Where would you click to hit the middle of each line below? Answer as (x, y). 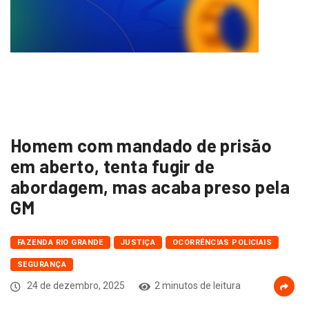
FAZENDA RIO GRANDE (60, 242)
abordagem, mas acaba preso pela (150, 186)
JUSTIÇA (138, 242)
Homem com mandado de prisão (141, 145)
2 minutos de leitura (198, 285)
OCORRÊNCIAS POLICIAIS (222, 242)
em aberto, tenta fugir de (113, 166)
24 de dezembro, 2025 (75, 285)
